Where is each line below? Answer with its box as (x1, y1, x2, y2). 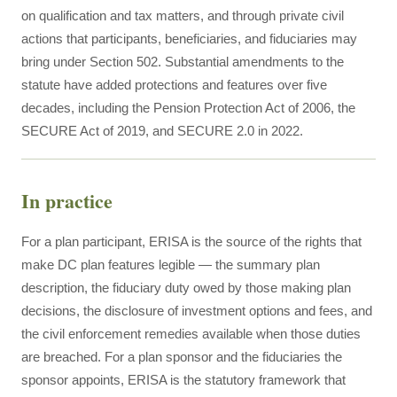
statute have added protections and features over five (21, 77, 327, 92)
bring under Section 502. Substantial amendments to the (21, 54, 344, 69)
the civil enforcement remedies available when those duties (21, 326, 361, 341)
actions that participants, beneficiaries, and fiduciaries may (21, 31, 357, 46)
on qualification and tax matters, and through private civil (21, 8, 344, 23)
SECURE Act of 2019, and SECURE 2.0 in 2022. (21, 123, 303, 138)
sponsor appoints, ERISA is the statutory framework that (21, 372, 346, 387)
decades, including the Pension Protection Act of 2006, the (21, 100, 355, 115)
